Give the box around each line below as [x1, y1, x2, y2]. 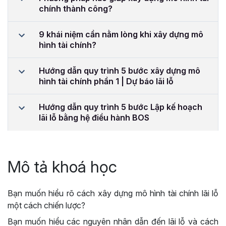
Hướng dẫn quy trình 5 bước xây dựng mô [39, 65, 200, 76]
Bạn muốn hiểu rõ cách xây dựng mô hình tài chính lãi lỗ [8, 188, 218, 198]
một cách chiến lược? [8, 200, 85, 210]
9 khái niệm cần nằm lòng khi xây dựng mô [39, 29, 203, 39]
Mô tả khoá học [8, 156, 117, 177]
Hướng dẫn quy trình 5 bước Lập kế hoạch [39, 101, 202, 112]
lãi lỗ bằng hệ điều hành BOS [39, 112, 149, 123]
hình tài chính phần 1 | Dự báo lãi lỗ [39, 76, 174, 86]
